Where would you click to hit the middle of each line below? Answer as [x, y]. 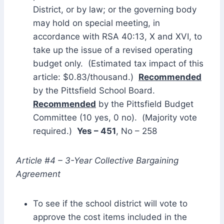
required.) [55, 131]
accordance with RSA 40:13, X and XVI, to [117, 36]
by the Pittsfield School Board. [95, 90]
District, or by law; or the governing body [115, 9]
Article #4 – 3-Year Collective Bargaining [97, 160]
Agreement [38, 174]
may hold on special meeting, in [96, 23]
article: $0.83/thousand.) [86, 77]
